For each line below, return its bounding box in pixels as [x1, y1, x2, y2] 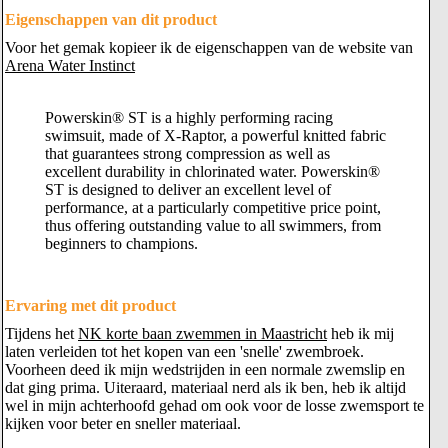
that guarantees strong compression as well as [45, 145, 330, 162]
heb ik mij [327, 325, 394, 342]
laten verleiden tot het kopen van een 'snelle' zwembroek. [5, 343, 364, 360]
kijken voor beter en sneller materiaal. [5, 415, 241, 432]
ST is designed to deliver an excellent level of [45, 181, 331, 198]
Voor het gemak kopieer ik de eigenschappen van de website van [5, 39, 413, 56]
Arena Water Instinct [5, 57, 135, 74]
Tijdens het [5, 325, 78, 342]
